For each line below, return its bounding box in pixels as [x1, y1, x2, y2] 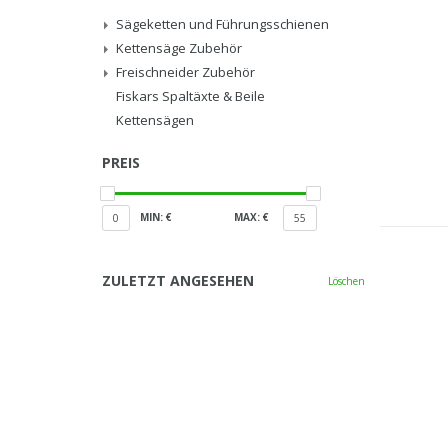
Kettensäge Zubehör [116, 39, 242, 57]
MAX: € [233, 210, 269, 224]
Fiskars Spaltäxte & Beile [116, 87, 265, 105]
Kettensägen [116, 111, 194, 129]
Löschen [327, 274, 365, 288]
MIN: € [140, 210, 172, 224]
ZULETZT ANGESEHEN [102, 271, 254, 290]
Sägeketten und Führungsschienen [116, 15, 329, 33]
